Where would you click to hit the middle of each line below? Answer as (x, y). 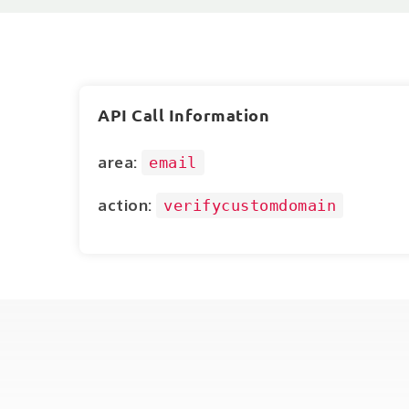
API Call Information (184, 115)
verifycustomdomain (250, 205)
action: (125, 205)
